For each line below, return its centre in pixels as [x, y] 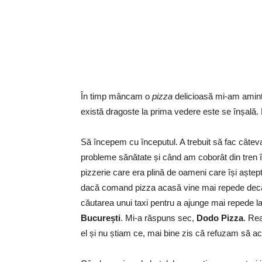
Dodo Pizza [219, 218]
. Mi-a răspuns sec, [157, 218]
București [101, 218]
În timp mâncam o [116, 96]
